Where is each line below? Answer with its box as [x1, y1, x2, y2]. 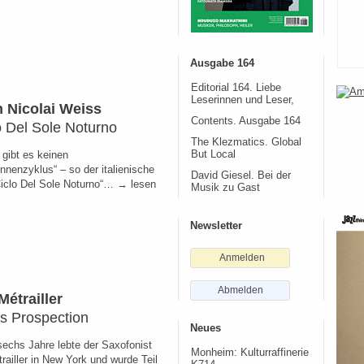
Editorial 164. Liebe [191, 82, 281, 93]
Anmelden [219, 252, 265, 263]
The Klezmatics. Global [191, 136, 301, 148]
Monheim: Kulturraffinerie [191, 347, 309, 358]
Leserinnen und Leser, [191, 94, 294, 106]
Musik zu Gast [191, 182, 260, 193]
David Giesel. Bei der [191, 170, 291, 181]
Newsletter [190, 219, 242, 232]
